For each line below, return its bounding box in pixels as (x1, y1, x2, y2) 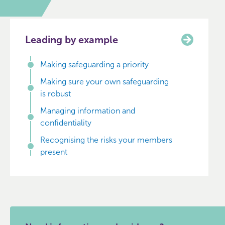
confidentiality (40, 118, 91, 128)
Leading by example (25, 34, 118, 46)
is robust (40, 89, 71, 98)
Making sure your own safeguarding (40, 77, 169, 86)
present (40, 147, 67, 157)
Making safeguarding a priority (40, 60, 149, 69)
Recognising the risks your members (40, 135, 172, 145)
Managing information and (40, 106, 135, 116)
